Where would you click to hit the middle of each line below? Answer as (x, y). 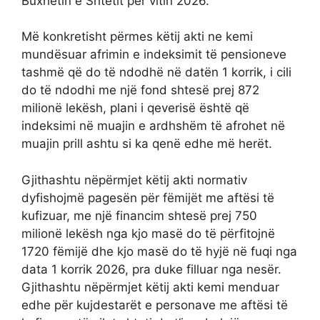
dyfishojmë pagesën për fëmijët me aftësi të (148, 197)
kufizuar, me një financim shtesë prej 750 (139, 215)
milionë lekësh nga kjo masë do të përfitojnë (148, 233)
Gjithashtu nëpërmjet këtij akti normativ (134, 180)
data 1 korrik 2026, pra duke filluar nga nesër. (151, 269)
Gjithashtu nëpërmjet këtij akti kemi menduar (150, 287)
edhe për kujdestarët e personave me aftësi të (155, 305)
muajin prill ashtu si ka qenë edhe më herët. (147, 144)
